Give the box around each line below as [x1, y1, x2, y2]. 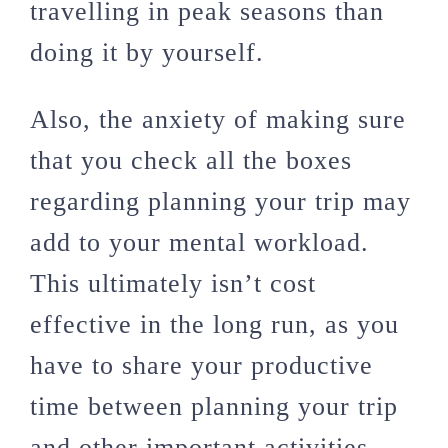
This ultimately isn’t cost [30, 268, 316, 298]
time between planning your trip [30, 391, 398, 421]
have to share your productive [30, 350, 373, 380]
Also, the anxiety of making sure [30, 104, 406, 134]
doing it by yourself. [30, 37, 264, 67]
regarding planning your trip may [30, 186, 411, 216]
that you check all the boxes [30, 145, 352, 175]
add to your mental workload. [30, 227, 369, 257]
